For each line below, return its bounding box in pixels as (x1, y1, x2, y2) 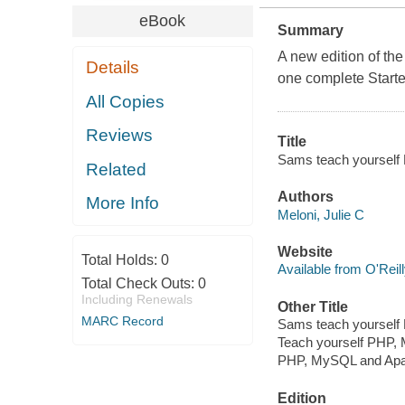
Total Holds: (80, 251, 161, 268)
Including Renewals (80, 291, 193, 306)
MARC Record (80, 313, 164, 328)
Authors (277, 189, 334, 205)
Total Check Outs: (80, 275, 198, 291)
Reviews (86, 126, 154, 146)
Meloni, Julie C (277, 206, 364, 222)
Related (86, 159, 147, 179)
